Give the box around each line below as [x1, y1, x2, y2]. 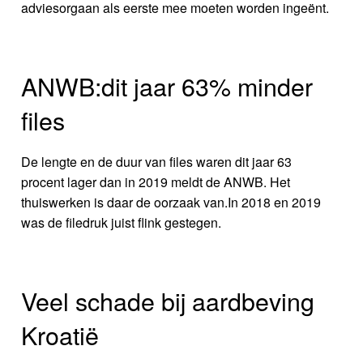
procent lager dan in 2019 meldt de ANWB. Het [21, 173, 291, 192]
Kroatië [21, 317, 100, 353]
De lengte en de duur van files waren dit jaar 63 [21, 152, 293, 172]
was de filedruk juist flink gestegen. [21, 213, 222, 233]
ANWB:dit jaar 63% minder [21, 68, 314, 105]
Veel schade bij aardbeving [21, 283, 315, 319]
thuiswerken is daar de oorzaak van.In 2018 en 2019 [21, 193, 322, 212]
